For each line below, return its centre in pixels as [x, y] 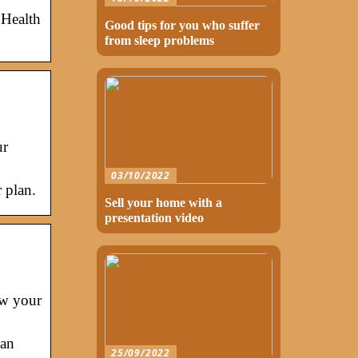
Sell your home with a [163, 203]
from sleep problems [159, 40]
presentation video [154, 218]
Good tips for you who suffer [182, 25]
